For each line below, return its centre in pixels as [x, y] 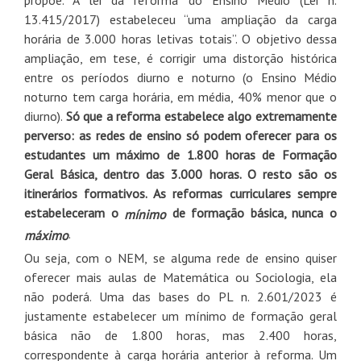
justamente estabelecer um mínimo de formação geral [180, 315]
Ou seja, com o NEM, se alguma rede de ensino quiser [180, 257]
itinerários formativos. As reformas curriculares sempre [180, 193]
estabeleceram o [75, 212]
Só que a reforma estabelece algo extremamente [201, 116]
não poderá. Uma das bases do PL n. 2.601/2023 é [180, 296]
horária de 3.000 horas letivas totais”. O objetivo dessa [180, 38]
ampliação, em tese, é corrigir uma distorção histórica [180, 58]
